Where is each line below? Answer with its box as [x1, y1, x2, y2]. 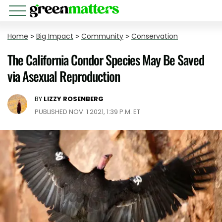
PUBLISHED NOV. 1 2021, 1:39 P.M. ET [35, 107, 140, 116]
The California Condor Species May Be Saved [7, 50, 204, 69]
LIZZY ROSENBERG [44, 94, 104, 104]
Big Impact [36, 31, 73, 41]
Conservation [131, 31, 178, 41]
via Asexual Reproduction [7, 66, 120, 86]
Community [81, 31, 123, 41]
